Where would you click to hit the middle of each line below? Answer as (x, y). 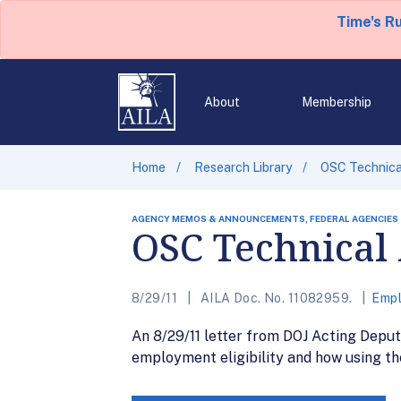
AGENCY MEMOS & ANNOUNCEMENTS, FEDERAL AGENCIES (265, 218)
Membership (336, 102)
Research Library (243, 167)
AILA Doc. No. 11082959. (276, 298)
